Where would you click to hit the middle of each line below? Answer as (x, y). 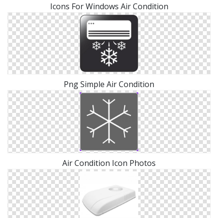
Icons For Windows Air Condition (109, 7)
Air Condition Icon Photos (109, 163)
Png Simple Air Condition (109, 84)
